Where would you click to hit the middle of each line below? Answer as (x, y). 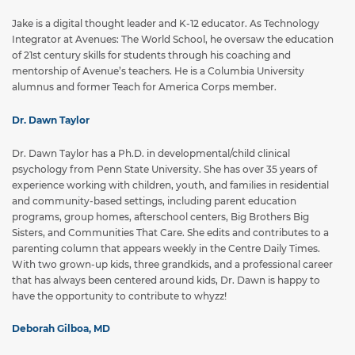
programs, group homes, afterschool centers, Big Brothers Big (160, 216)
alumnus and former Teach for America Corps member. (144, 87)
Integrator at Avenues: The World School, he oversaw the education (173, 40)
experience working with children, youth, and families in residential (170, 185)
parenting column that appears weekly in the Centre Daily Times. (166, 248)
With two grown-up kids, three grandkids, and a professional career (172, 264)
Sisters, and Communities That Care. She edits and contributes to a (170, 232)
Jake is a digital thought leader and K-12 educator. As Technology (166, 24)
